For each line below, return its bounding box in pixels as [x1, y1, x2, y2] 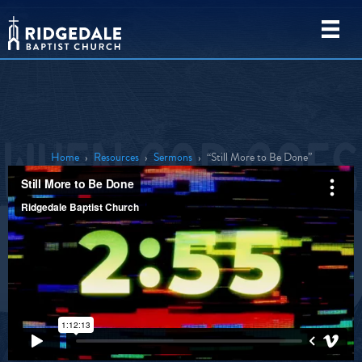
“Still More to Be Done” [206, 149, 312, 166]
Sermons [153, 149, 192, 166]
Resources [93, 149, 139, 166]
